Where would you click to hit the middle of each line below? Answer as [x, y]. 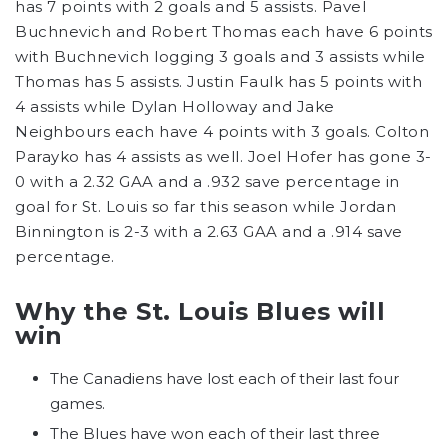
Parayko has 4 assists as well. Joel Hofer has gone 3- [223, 156]
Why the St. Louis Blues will [200, 311]
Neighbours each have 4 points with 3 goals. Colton [222, 131]
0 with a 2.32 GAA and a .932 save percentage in [207, 181]
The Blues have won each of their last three [215, 433]
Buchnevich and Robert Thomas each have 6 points [224, 31]
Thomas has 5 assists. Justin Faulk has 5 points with [218, 81]
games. [77, 403]
